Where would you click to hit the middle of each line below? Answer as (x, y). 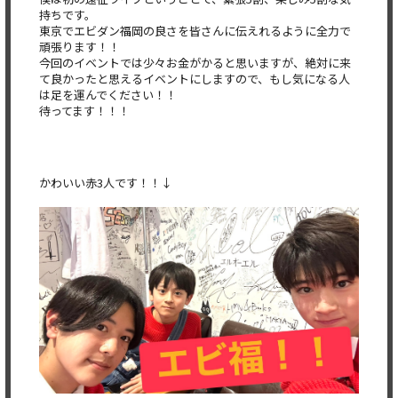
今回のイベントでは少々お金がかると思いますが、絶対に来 (195, 63)
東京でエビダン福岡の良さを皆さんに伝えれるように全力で (195, 31)
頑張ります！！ (80, 47)
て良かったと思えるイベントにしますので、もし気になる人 (195, 79)
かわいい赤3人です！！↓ (106, 183)
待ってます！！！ (84, 111)
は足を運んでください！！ (108, 95)
